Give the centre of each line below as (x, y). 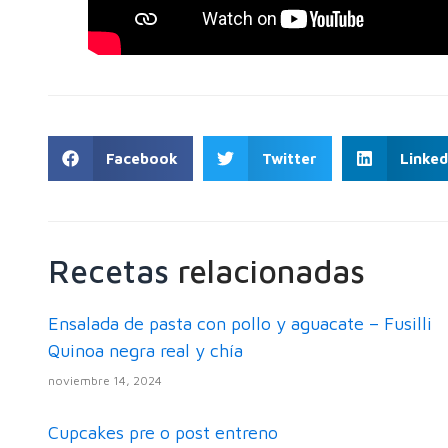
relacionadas (271, 271)
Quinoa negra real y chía (145, 351)
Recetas (112, 271)
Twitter (289, 158)
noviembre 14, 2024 (104, 381)
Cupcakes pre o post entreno (162, 433)
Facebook (142, 158)
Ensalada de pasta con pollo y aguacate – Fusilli (239, 324)
